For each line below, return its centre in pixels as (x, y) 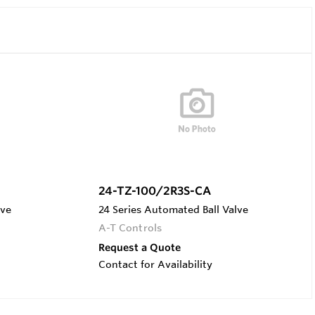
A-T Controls (130, 227)
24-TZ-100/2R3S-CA (154, 190)
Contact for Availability (155, 264)
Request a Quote (139, 247)
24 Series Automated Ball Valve (173, 209)
